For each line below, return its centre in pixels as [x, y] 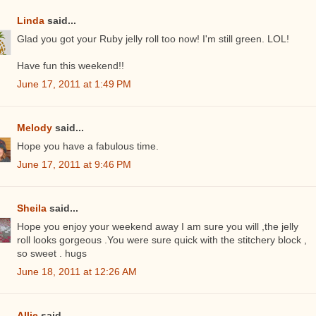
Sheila [32, 208]
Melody [35, 128]
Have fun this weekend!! [71, 66]
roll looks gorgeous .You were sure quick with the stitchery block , [162, 240]
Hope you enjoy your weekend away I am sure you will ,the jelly [158, 227]
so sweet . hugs [52, 254]
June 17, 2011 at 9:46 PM [74, 165]
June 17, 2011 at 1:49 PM [74, 84]
